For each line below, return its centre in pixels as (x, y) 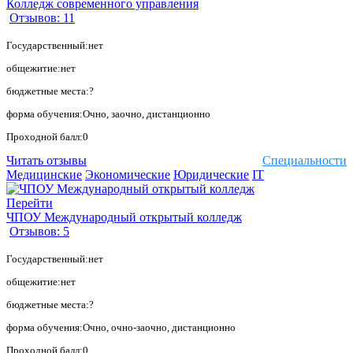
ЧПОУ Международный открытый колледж (124, 217)
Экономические (128, 175)
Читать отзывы (46, 161)
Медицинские (44, 175)
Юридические (211, 175)
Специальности (305, 161)
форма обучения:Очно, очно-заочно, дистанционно (121, 328)
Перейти (30, 203)
